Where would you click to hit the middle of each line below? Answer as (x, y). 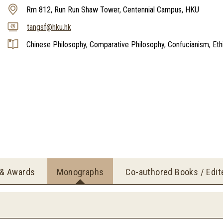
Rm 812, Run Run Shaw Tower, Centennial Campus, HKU (113, 10)
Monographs (80, 172)
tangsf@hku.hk (49, 27)
